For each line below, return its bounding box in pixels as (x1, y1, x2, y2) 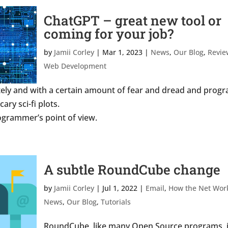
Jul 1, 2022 (102, 183, 137, 193)
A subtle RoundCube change (43, 161, 220, 178)
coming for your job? (43, 25, 174, 42)
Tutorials (100, 197, 131, 207)
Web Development (43, 61, 106, 71)
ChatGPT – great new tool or (43, 12, 221, 29)
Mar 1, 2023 (102, 47, 142, 57)
